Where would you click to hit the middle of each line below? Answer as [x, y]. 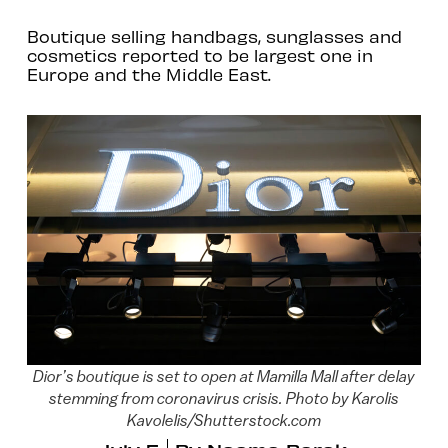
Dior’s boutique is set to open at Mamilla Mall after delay [224, 376]
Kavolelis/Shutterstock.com [224, 420]
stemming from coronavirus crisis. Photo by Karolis [224, 398]
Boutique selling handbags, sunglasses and [214, 35]
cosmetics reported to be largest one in [199, 54]
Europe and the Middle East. [148, 73]
